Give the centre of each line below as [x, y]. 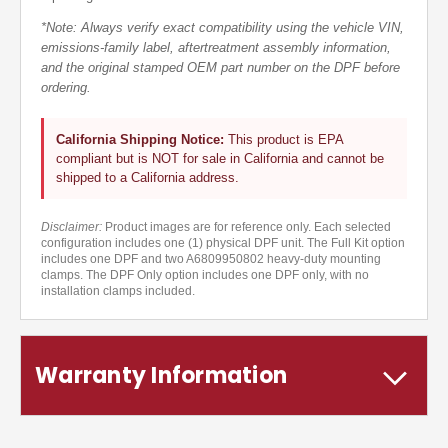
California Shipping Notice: [140, 140]
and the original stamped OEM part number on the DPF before [220, 68]
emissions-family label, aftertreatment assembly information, [216, 48]
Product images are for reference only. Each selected [246, 227]
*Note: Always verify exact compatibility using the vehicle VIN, [222, 28]
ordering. [66, 88]
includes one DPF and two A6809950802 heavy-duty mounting [211, 259]
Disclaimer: [71, 227]
